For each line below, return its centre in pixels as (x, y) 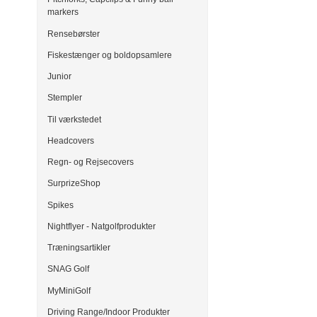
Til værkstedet (74, 119)
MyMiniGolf (69, 290)
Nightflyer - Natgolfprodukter (102, 226)
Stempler (65, 98)
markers (63, 12)
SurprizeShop (74, 184)
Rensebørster (74, 34)
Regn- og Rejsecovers (91, 162)
